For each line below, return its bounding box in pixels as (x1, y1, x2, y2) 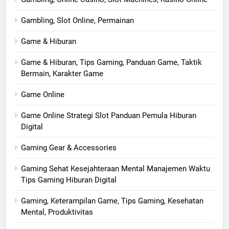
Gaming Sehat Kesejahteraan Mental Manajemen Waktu (21, 164, 210, 174)
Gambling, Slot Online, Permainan (21, 16, 134, 26)
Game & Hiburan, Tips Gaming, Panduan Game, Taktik (21, 58, 202, 67)
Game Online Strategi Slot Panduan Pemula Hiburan (21, 111, 196, 121)
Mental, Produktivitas (21, 208, 93, 217)
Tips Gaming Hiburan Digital (21, 175, 117, 185)
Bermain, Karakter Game (21, 69, 103, 79)
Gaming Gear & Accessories (21, 143, 117, 153)
